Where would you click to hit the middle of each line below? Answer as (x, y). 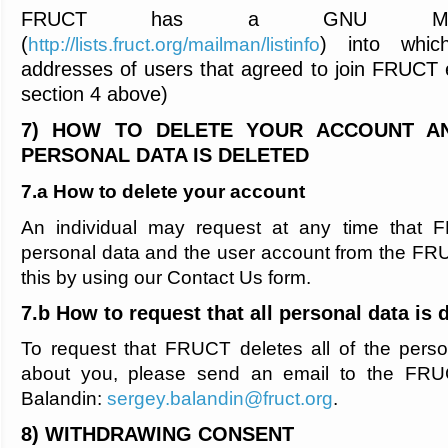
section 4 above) (94, 94)
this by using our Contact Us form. (166, 277)
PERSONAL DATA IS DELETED (165, 155)
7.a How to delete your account (163, 192)
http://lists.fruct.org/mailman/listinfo (174, 45)
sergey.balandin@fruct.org (220, 399)
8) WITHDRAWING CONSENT (157, 434)
